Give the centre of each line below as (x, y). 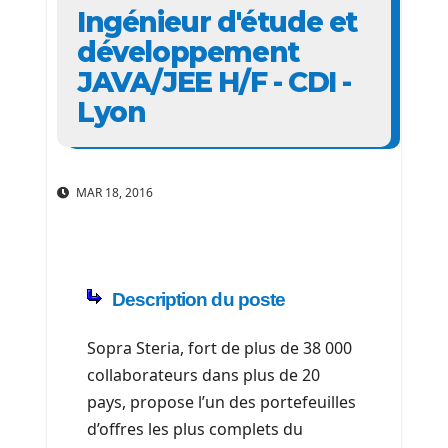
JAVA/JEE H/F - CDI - (214, 82)
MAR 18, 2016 (113, 193)
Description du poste (198, 300)
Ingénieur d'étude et (217, 22)
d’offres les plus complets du (195, 429)
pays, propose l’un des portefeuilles (221, 402)
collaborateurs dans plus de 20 (203, 375)
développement (188, 52)
